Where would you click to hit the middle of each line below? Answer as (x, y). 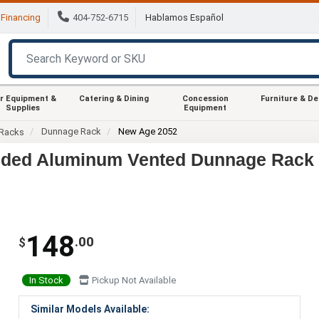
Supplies (23, 108)
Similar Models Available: (90, 309)
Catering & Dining (114, 98)
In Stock (46, 280)
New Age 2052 (148, 131)
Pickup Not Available (132, 280)
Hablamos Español (184, 18)
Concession (205, 98)
